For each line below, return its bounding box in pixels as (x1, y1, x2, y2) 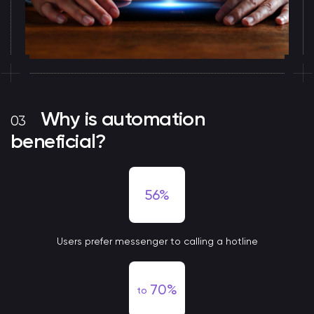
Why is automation (40, 107, 205, 131)
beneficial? (11, 130, 107, 153)
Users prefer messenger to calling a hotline (56, 235, 258, 247)
